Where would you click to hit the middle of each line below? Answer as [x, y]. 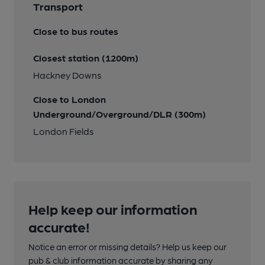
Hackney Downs [67, 75]
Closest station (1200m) [86, 58]
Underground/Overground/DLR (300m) [119, 114]
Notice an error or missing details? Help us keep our [127, 247]
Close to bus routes [76, 31]
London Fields [64, 131]
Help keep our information [113, 209]
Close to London [70, 99]
